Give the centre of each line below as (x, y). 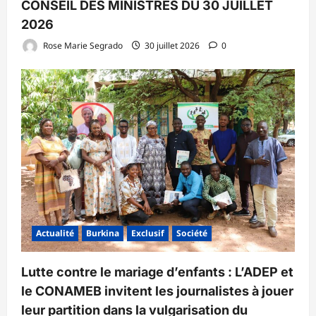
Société (192, 233)
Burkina (103, 233)
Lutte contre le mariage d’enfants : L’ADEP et (157, 272)
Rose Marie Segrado (82, 46)
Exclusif (148, 233)
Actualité (55, 233)
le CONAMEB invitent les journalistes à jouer (157, 291)
